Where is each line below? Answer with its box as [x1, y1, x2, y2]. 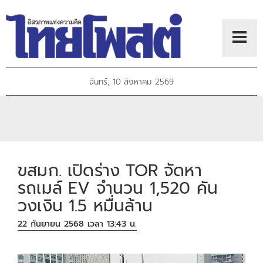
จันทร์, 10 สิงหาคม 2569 [89, 76, 174, 89]
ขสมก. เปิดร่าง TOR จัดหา [18, 157, 202, 183]
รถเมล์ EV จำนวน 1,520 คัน [18, 175, 218, 201]
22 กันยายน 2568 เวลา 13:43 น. [18, 218, 137, 231]
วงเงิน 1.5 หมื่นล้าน [18, 193, 153, 218]
